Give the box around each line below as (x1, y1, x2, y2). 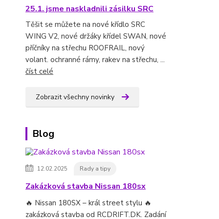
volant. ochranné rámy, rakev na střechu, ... (25, 55, 165, 65)
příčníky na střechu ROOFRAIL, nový (25, 43, 145, 53)
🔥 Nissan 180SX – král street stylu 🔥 (25, 198, 152, 208)
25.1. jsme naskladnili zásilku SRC (25, 3, 153, 14)
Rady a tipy (80, 165, 110, 173)
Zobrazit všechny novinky (36, 92, 114, 102)
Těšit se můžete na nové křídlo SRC (25, 20, 145, 29)
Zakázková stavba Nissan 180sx (25, 181, 146, 192)
